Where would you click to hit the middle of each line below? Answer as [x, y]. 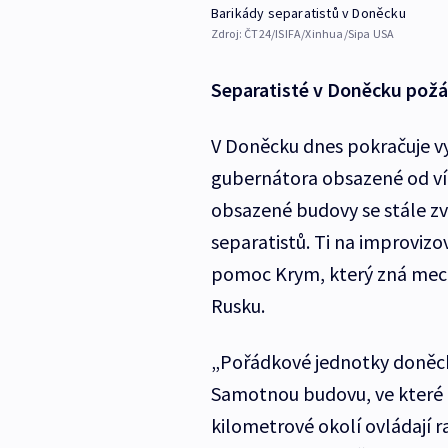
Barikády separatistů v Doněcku [308, 13]
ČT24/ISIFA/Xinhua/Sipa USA [319, 34]
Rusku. [237, 306]
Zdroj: [227, 34]
